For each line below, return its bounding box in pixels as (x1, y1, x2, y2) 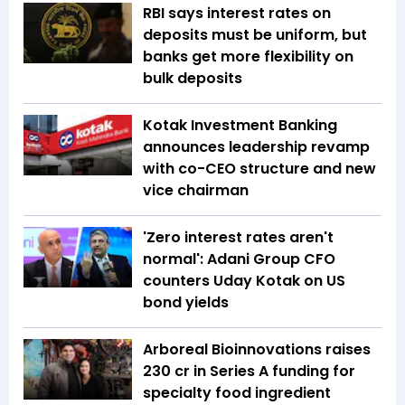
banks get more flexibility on (143, 45, 353, 67)
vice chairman (143, 179, 249, 201)
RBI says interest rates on (143, 2, 331, 24)
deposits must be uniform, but (143, 24, 367, 45)
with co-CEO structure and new (143, 157, 376, 179)
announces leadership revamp (143, 136, 370, 157)
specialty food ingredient (143, 381, 331, 403)
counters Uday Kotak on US (143, 269, 345, 291)
